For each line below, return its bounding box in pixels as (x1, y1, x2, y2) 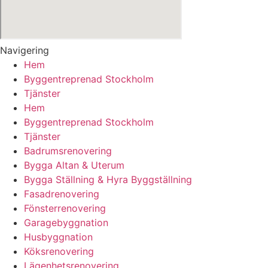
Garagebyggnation (24, 216, 108, 229)
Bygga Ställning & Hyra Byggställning (24, 173, 192, 185)
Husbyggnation (24, 230, 93, 243)
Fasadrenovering (24, 187, 99, 200)
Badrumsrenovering (24, 144, 112, 157)
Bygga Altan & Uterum (24, 159, 124, 171)
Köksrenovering (24, 245, 94, 257)
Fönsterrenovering (24, 202, 106, 214)
